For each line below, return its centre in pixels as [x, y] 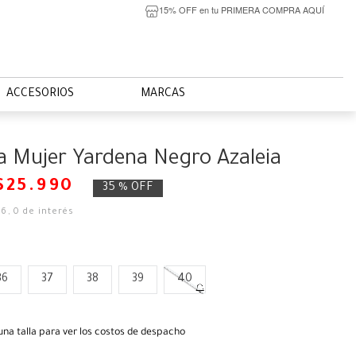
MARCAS [163, 95]
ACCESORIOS [40, 95]
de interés [47, 212]
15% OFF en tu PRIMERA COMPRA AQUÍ [241, 9]
